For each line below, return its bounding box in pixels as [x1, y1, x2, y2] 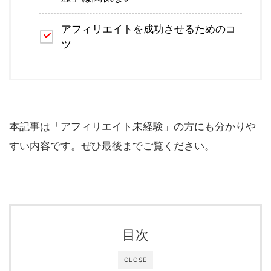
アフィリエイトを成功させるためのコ [61, 22, 236, 35]
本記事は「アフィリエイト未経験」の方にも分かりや [9, 120, 256, 132]
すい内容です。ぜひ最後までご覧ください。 [9, 139, 215, 152]
